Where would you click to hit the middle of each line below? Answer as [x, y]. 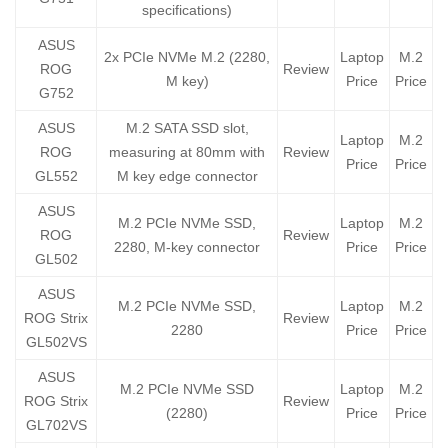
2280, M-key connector [187, 247]
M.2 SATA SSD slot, [187, 128]
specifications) [187, 10]
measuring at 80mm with [187, 152]
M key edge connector [187, 176]
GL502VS [56, 342]
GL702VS [56, 425]
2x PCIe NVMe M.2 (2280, [187, 57]
